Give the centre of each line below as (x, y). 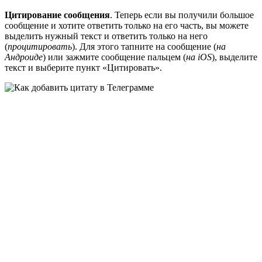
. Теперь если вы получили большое (182, 15)
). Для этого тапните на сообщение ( (144, 47)
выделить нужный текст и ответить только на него (106, 36)
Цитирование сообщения (57, 15)
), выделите (235, 57)
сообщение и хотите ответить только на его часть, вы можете (127, 26)
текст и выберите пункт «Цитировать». (83, 68)
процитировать (40, 47)
